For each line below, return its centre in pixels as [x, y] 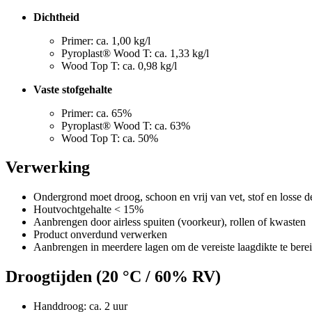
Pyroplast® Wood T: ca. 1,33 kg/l [135, 53]
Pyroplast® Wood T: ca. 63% [126, 125]
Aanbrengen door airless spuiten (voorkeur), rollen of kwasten [170, 222]
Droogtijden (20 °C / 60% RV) [113, 277]
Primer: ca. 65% [96, 113]
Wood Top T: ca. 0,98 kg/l [119, 65]
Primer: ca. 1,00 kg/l [106, 40]
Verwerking [48, 167]
